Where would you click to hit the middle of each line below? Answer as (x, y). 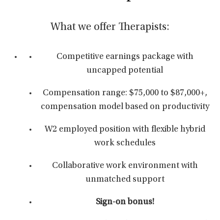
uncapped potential (125, 71)
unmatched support (125, 180)
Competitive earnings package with (125, 57)
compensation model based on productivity (125, 107)
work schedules (125, 143)
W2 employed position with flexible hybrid (125, 130)
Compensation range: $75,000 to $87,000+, (125, 93)
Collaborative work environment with (125, 166)
